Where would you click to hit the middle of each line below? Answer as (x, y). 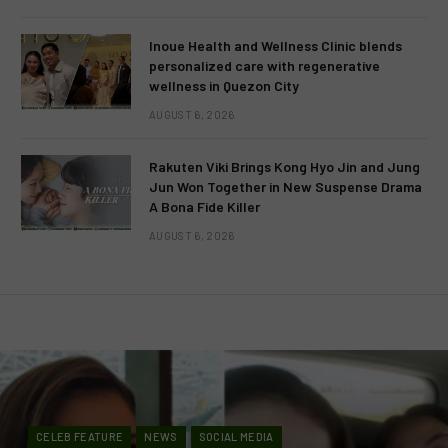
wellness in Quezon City (224, 86)
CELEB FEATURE (80, 437)
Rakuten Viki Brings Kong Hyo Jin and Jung (284, 167)
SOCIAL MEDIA (236, 437)
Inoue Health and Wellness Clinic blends (275, 46)
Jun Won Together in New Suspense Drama (285, 187)
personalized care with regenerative (264, 66)
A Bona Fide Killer (204, 207)
